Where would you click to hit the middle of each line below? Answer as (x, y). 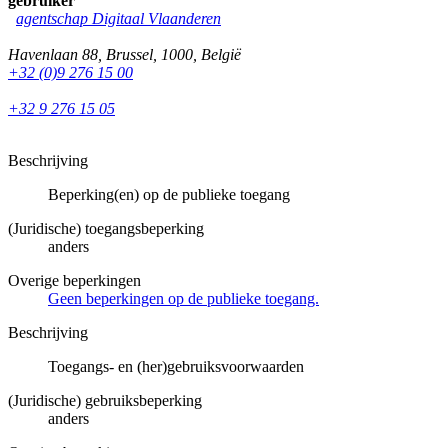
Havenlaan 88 (53, 54)
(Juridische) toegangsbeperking (106, 228)
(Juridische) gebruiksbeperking (105, 400)
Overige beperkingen (74, 280)
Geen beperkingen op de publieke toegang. (183, 298)
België (221, 54)
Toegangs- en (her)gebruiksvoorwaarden (176, 366)
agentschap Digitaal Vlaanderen (118, 18)
